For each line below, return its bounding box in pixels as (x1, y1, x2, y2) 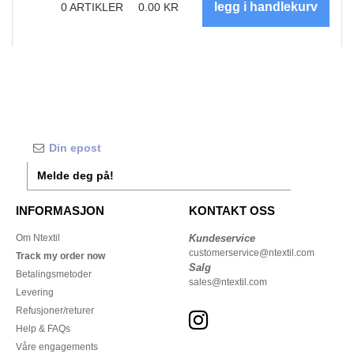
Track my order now (16, 250, 105, 262)
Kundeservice (189, 232, 255, 245)
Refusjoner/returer (16, 305, 94, 317)
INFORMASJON (16, 204, 104, 218)
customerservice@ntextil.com (189, 247, 314, 259)
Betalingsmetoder (16, 269, 92, 281)
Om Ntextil (16, 232, 60, 244)
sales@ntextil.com (189, 277, 267, 288)
